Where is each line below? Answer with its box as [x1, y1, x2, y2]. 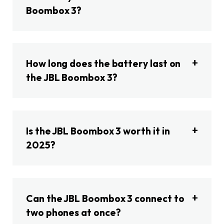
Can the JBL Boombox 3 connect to [26, 192, 184, 204]
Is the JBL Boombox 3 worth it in [26, 125, 170, 137]
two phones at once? [26, 206, 121, 218]
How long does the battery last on [26, 57, 181, 70]
